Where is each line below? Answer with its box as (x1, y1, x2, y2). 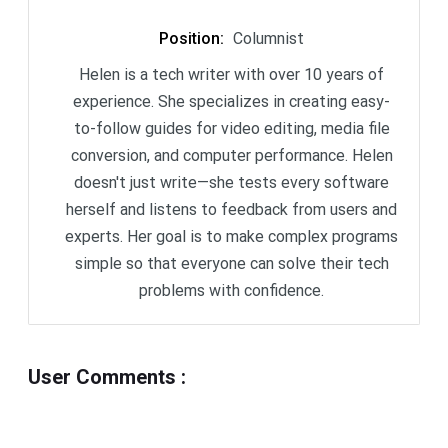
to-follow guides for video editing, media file (73, 119, 390, 139)
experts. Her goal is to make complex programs (65, 227, 398, 247)
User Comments (28, 365, 176, 390)
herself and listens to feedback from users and (66, 200, 397, 220)
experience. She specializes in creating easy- (73, 92, 390, 112)
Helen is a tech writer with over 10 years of (79, 65, 384, 85)
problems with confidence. (139, 281, 324, 301)
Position (159, 29, 220, 49)
